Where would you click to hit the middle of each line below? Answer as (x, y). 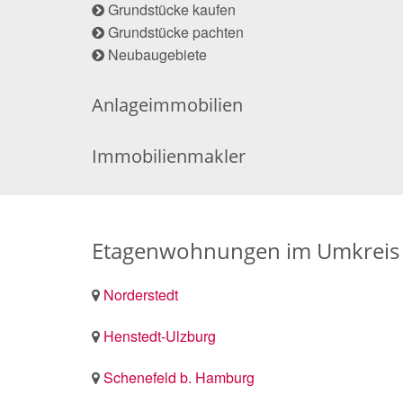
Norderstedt (141, 294)
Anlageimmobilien (167, 104)
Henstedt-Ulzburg (160, 336)
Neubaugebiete (157, 54)
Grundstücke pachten (176, 31)
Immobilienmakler (169, 156)
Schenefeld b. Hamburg (179, 377)
